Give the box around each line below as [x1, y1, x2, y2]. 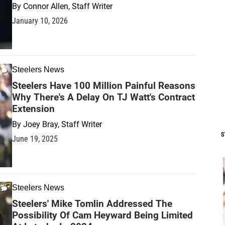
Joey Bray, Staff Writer [23, 119, 102, 129]
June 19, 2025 [12, 134, 58, 144]
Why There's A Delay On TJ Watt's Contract [12, 91, 195, 103]
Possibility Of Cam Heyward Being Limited [12, 209, 193, 221]
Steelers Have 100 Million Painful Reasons [12, 79, 195, 91]
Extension [12, 102, 55, 115]
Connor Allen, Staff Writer [23, 1, 113, 11]
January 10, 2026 [12, 16, 68, 26]
